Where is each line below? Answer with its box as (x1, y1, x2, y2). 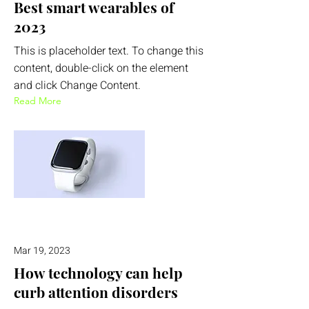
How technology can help (14, 263, 183, 282)
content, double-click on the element (14, 60, 188, 77)
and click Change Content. (14, 77, 141, 94)
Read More (14, 94, 61, 107)
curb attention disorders (14, 282, 178, 301)
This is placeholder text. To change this (14, 43, 203, 59)
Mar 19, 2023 (14, 243, 70, 258)
